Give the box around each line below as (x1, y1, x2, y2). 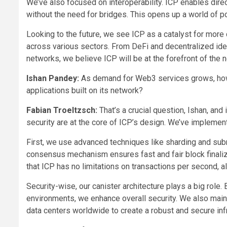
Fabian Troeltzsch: (26, 105, 97, 116)
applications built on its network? (26, 86, 143, 96)
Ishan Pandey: (26, 73, 79, 84)
